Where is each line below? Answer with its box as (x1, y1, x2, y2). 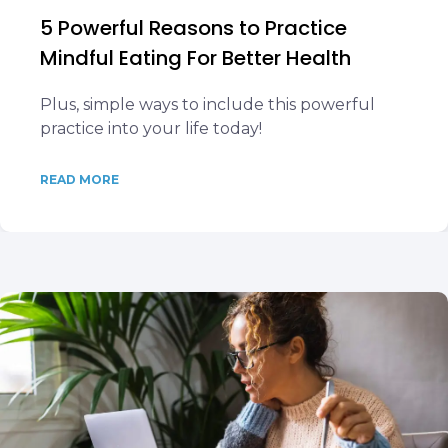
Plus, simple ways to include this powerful (40, 95, 375, 114)
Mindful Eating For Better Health (40, 44, 351, 72)
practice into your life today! (40, 119, 262, 138)
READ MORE (40, 172, 119, 187)
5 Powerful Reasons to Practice (40, 14, 347, 42)
